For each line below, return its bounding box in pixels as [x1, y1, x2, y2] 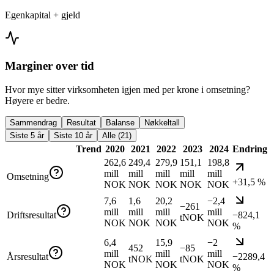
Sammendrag [10, 117, 57, 127]
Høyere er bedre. [5, 95, 70, 106]
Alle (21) [102, 130, 131, 140]
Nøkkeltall [144, 117, 180, 127]
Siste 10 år [54, 130, 92, 140]
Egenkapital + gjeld [5, 10, 80, 21]
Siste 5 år [10, 130, 44, 140]
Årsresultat [7, 251, 48, 262]
